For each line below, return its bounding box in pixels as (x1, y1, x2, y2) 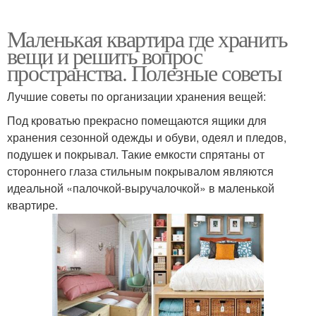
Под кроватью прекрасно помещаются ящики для (7, 111, 267, 128)
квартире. (7, 196, 58, 213)
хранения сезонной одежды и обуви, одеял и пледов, (7, 128, 286, 145)
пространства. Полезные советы (7, 56, 282, 87)
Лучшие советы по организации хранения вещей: (7, 87, 266, 104)
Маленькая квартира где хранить (7, 23, 287, 54)
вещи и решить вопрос (7, 39, 202, 71)
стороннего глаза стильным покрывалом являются (7, 162, 274, 179)
